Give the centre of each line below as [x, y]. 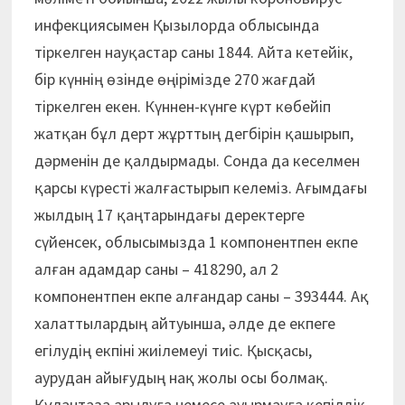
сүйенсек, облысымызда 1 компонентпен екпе [196, 241]
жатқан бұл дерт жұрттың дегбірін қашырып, [193, 133]
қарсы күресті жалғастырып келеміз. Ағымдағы [200, 187]
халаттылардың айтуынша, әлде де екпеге [184, 323]
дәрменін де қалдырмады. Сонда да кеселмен [197, 160]
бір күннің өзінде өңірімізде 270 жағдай [174, 79]
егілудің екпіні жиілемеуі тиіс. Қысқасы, [173, 350]
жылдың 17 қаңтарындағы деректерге [169, 214]
